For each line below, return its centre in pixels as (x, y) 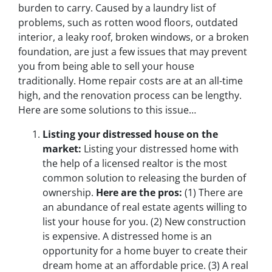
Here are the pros (138, 192)
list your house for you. (97, 221)
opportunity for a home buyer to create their (145, 250)
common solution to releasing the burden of (144, 178)
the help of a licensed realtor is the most (135, 163)
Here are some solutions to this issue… (107, 110)
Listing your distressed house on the (130, 134)
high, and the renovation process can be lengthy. (130, 95)
